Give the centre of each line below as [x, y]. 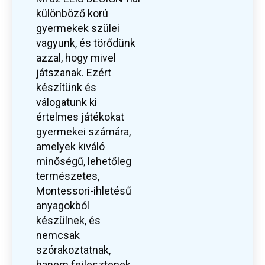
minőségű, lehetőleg [84, 161]
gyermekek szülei [78, 28]
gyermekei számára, [83, 132]
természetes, [68, 176]
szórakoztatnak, [73, 250]
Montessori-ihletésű [84, 191]
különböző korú [72, 14]
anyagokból [63, 206]
